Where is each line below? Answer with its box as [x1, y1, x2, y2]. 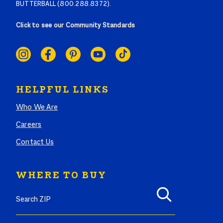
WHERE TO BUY [16, 171, 107, 181]
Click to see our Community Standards [16, 22, 135, 30]
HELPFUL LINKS [16, 85, 109, 96]
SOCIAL [15, 38, 53, 48]
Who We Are [16, 104, 58, 112]
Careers [16, 121, 42, 129]
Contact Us [16, 138, 54, 147]
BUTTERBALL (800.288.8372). [16, 1, 111, 8]
